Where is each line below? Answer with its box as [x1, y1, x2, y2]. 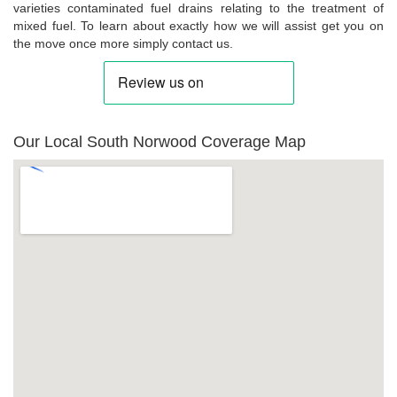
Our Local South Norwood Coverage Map [13, 133, 306, 152]
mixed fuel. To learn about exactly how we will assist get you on [13, 19, 384, 34]
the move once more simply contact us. [13, 36, 233, 51]
